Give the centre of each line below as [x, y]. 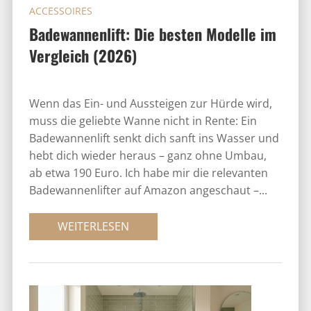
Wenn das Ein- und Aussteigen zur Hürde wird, [150, 103]
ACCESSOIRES [60, 10]
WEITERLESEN [93, 226]
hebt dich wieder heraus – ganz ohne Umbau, [148, 155]
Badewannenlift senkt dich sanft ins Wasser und [154, 138]
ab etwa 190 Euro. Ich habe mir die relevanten [148, 173]
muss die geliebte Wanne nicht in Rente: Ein [143, 120]
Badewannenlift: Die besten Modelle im [152, 33]
